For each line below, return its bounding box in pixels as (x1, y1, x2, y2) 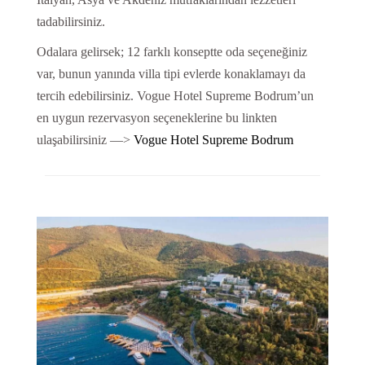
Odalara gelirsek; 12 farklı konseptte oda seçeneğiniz (36, 44, 307, 59)
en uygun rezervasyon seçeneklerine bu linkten (36, 110, 277, 125)
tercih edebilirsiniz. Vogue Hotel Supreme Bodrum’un (36, 88, 314, 103)
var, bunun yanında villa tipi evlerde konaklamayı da (36, 66, 306, 81)
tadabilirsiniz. (36, 14, 105, 29)
